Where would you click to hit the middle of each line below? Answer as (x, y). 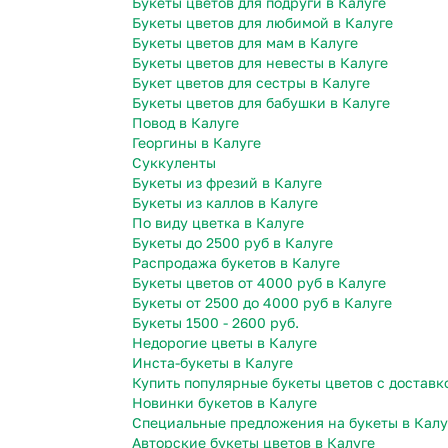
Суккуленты (174, 163)
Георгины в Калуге (196, 143)
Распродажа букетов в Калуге (236, 263)
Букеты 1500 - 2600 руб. (215, 323)
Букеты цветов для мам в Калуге (245, 43)
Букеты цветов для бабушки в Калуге (261, 103)
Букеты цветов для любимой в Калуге (262, 23)
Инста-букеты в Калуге (212, 363)
